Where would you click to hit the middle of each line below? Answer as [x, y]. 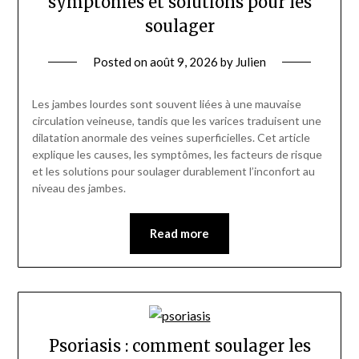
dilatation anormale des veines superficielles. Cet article [171, 137]
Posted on [121, 61]
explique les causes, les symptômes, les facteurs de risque [177, 154]
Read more [179, 233]
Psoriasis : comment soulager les [179, 345]
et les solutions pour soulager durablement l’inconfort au [173, 171]
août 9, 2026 [184, 61]
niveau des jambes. [79, 188]
